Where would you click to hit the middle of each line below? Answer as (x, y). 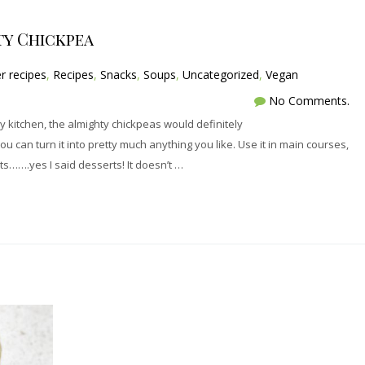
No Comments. (309, 100)
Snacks (119, 74)
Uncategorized (221, 74)
